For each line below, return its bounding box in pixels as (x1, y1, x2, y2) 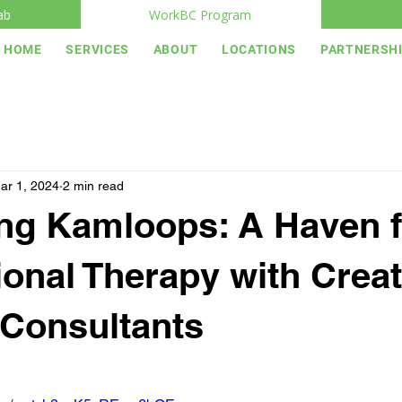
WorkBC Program (148, 5, 251, 23)
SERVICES (66, 42, 130, 57)
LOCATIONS (221, 42, 297, 57)
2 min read (63, 178, 124, 193)
